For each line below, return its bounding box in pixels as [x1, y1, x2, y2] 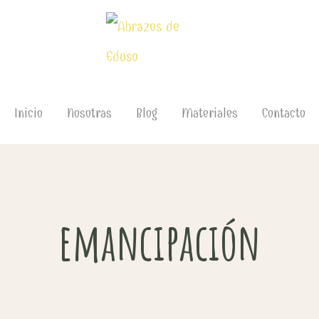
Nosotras [66, 106, 112, 121]
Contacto [261, 106, 305, 121]
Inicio [14, 106, 43, 121]
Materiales [181, 106, 238, 121]
